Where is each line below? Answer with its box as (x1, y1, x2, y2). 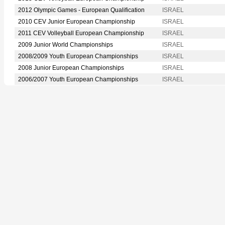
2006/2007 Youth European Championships (18, 75, 138, 83)
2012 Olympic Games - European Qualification (18, 6, 145, 14)
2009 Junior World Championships (18, 41, 113, 48)
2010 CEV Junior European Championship (18, 18, 135, 25)
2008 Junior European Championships (18, 64, 124, 71)
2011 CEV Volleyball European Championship (18, 29, 144, 37)
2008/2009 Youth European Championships (18, 52, 138, 60)
